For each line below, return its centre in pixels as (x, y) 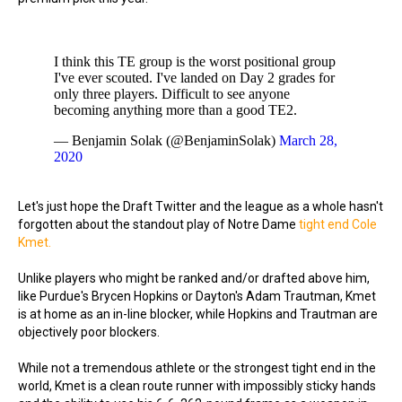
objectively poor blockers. (89, 332)
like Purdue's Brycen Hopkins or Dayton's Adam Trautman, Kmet (197, 296)
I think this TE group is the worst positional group (195, 61)
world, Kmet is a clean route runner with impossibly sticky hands (197, 386)
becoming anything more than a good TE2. (175, 110)
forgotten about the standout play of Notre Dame (158, 224)
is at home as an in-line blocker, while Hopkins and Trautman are (198, 314)
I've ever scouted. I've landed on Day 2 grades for (194, 78)
